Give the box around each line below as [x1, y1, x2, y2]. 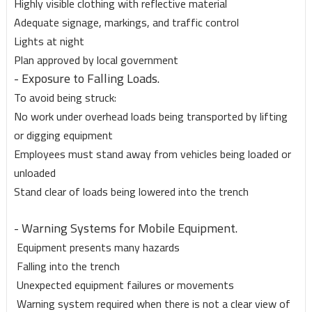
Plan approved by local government [13, 49, 178, 71]
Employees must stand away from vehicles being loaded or [13, 143, 291, 165]
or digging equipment [13, 125, 113, 146]
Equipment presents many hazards [13, 237, 180, 258]
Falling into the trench [13, 256, 120, 277]
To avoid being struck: [13, 87, 116, 109]
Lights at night [13, 31, 84, 52]
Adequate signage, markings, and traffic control [13, 12, 239, 33]
